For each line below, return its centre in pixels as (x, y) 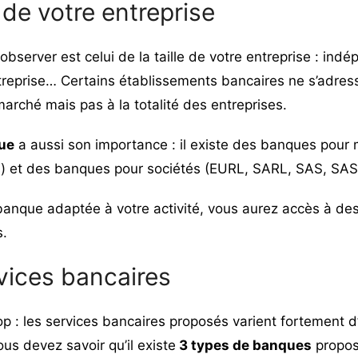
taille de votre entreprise (232, 56)
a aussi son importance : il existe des (137, 144)
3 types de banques (243, 345)
